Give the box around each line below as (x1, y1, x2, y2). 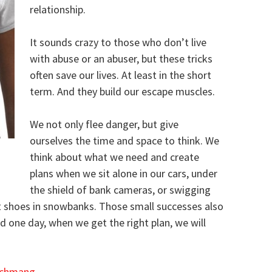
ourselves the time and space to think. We (30, 134, 220, 148)
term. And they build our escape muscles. (30, 84, 216, 98)
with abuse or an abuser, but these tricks (30, 52, 213, 66)
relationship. (30, 2, 86, 16)
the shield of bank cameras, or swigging (30, 183, 211, 197)
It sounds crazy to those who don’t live (30, 35, 207, 49)
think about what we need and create (30, 150, 200, 164)
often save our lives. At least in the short (30, 68, 212, 82)
